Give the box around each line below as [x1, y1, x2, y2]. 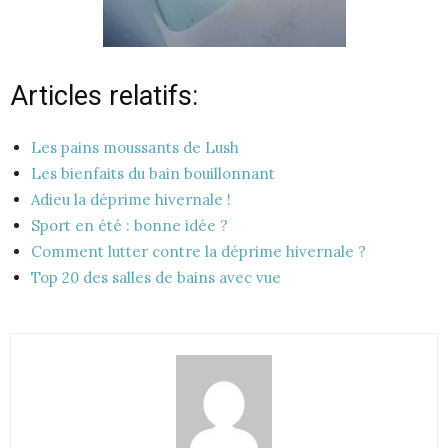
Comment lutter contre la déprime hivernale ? [31, 241, 366, 261]
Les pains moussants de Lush [31, 137, 239, 157]
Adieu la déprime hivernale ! [31, 189, 231, 209]
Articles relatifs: [10, 79, 198, 112]
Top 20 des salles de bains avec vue [31, 267, 281, 287]
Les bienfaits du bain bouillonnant [31, 163, 275, 183]
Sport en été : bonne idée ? [31, 215, 228, 235]
